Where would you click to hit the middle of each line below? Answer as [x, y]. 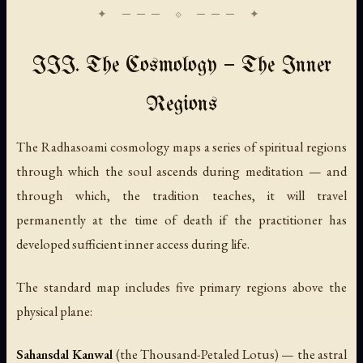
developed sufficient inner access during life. [133, 243]
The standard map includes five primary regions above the [181, 286]
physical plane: [54, 311]
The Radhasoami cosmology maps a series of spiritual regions [181, 146]
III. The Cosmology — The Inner [181, 66]
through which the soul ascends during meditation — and [181, 171]
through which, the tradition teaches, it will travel [181, 195]
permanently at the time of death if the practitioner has [181, 219]
